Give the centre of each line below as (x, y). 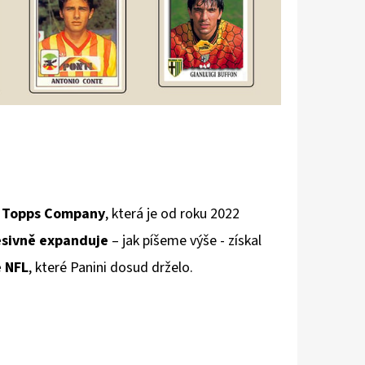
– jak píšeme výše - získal (185, 240)
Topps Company (53, 213)
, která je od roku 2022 (172, 213)
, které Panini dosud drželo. (111, 267)
